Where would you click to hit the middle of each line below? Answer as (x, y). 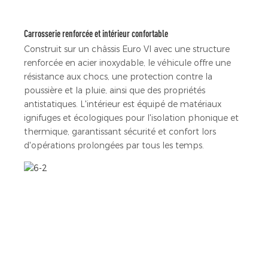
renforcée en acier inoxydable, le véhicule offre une (127, 63)
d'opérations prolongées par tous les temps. (114, 145)
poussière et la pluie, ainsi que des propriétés (115, 90)
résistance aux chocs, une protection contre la (118, 76)
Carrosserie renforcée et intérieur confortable (96, 34)
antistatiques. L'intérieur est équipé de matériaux (123, 104)
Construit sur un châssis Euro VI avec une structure (127, 49)
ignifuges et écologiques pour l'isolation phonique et (131, 118)
